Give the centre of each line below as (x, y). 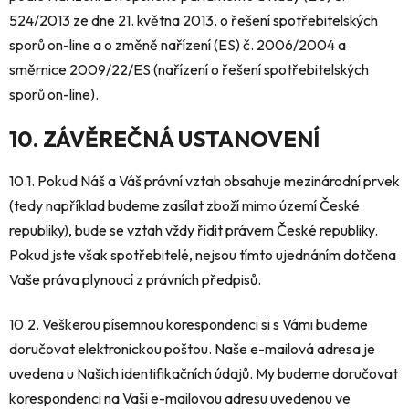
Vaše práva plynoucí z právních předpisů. (135, 279)
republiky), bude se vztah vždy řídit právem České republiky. (194, 230)
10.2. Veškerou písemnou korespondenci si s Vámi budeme (189, 324)
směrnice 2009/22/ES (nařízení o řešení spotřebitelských (189, 69)
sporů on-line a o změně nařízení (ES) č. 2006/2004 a (178, 44)
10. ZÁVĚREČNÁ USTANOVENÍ (164, 138)
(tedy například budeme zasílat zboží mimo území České (184, 205)
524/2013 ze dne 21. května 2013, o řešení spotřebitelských (194, 20)
